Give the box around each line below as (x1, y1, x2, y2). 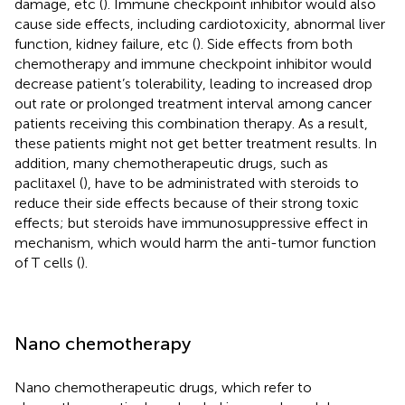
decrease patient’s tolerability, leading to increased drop (14, 74, 372, 92)
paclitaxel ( (14, 174, 83, 192)
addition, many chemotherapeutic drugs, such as (14, 154, 328, 172)
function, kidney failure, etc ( (14, 34, 196, 52)
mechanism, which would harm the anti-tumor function (14, 233, 376, 251)
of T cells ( (14, 253, 80, 271)
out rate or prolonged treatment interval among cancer (14, 94, 372, 112)
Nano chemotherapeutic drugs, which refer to (14, 378, 312, 396)
